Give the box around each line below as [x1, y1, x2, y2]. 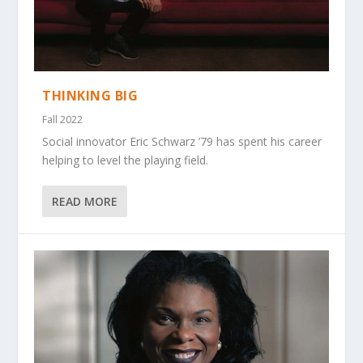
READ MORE [52, 194, 118, 210]
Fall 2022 [42, 113, 83, 127]
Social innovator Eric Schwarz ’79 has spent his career [42, 134, 322, 150]
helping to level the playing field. [42, 152, 209, 169]
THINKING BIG [42, 87, 139, 105]
